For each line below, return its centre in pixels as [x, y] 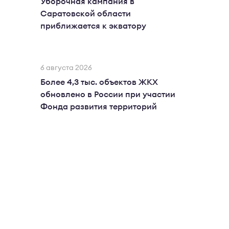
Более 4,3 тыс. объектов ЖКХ [99, 82]
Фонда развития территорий [99, 107]
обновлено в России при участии [108, 95]
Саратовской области [86, 14]
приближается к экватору [93, 26]
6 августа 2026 [66, 68]
